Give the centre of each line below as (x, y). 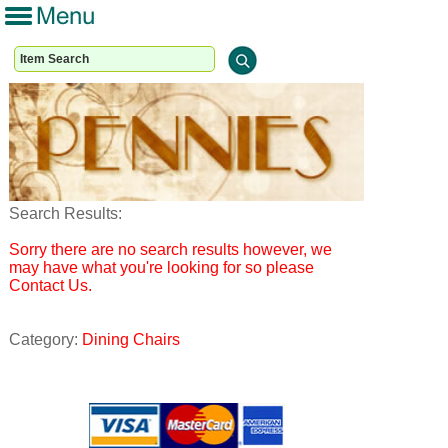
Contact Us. (51, 286)
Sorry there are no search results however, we (171, 250)
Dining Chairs (131, 340)
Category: (46, 340)
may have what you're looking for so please (162, 268)
